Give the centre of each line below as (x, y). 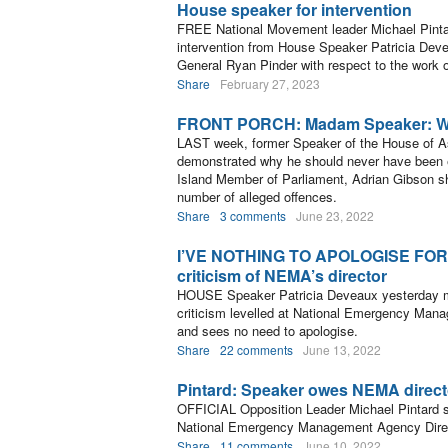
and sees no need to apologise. (267, 330)
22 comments (256, 349)
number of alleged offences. (257, 196)
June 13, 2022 (342, 349)
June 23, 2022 (335, 215)
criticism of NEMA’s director (282, 275)
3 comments (253, 215)
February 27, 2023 (270, 83)
